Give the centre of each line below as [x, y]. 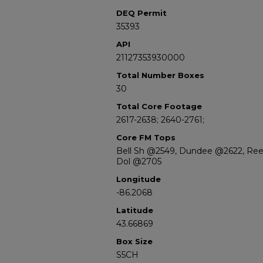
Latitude [135, 210]
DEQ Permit [141, 13]
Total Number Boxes [160, 75]
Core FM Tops [146, 137]
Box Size [134, 241]
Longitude [139, 179]
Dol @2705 [139, 161]
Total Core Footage [159, 106]
